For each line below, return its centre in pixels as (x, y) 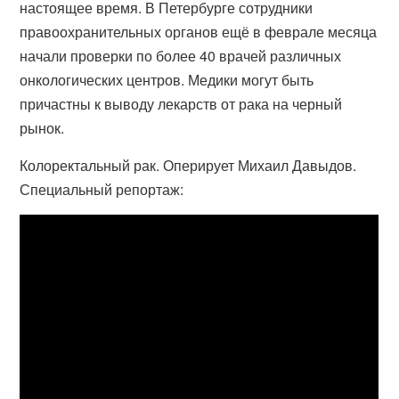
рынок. (42, 128)
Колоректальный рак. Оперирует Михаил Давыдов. (188, 165)
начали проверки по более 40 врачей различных (181, 56)
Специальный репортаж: (102, 189)
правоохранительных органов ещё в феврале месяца (199, 32)
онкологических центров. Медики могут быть (167, 80)
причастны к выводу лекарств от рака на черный (181, 104)
